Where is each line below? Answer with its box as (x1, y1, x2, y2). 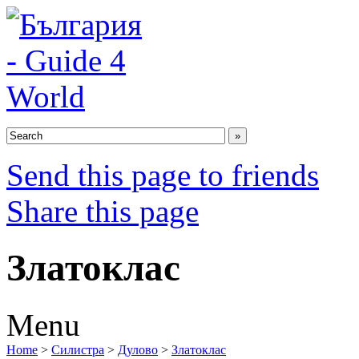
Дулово (118, 342, 158, 357)
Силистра (51, 342, 104, 357)
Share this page (6, 194, 199, 228)
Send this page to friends (6, 158, 319, 192)
